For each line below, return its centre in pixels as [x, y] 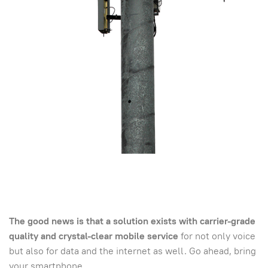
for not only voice [217, 236]
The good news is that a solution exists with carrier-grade [132, 221]
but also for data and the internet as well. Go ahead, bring [133, 251]
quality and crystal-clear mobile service [94, 236]
